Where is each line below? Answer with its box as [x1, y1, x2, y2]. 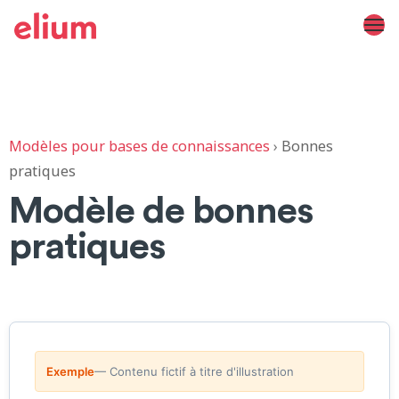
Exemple [46, 364, 94, 379]
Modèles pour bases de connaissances [9, 136, 270, 156]
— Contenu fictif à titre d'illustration [94, 364, 294, 379]
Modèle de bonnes [9, 183, 313, 232]
